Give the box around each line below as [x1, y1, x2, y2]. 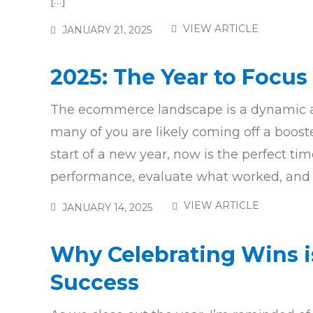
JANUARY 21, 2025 [62, 24, 152, 37]
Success [50, 269, 139, 296]
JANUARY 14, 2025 [62, 201, 152, 214]
